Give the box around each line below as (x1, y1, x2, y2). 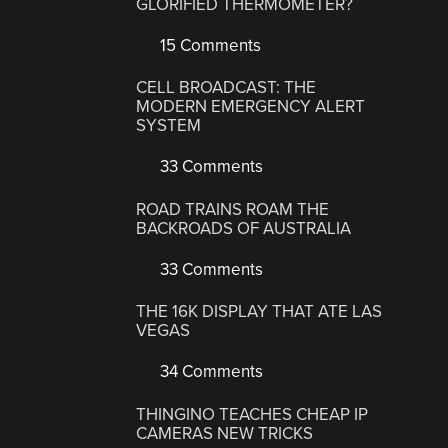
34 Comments (156, 361, 264, 383)
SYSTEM (136, 115, 202, 137)
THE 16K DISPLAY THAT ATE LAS (136, 301, 383, 323)
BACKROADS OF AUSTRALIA (136, 217, 352, 239)
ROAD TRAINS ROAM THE (136, 198, 330, 220)
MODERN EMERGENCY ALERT (136, 96, 366, 118)
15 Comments (156, 34, 262, 56)
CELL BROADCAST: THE (136, 77, 317, 99)
